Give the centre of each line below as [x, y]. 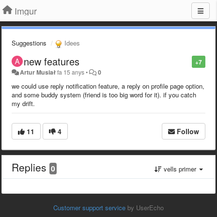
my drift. [23, 103]
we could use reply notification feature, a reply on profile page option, [108, 86]
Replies [31, 167]
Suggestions [29, 43]
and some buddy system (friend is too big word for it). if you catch [104, 94]
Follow [188, 131]
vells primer [180, 169]
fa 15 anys [71, 72]
